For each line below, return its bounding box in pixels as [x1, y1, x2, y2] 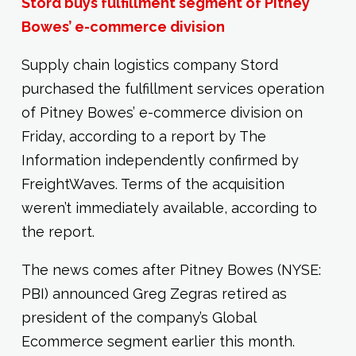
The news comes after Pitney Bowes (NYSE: [21, 261, 321, 279]
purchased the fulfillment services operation [21, 80, 324, 98]
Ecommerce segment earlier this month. [21, 333, 295, 350]
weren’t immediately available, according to [21, 199, 317, 217]
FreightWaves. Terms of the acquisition [21, 176, 284, 193]
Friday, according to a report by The [21, 128, 266, 145]
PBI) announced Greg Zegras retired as [21, 285, 287, 303]
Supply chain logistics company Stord [21, 56, 278, 74]
